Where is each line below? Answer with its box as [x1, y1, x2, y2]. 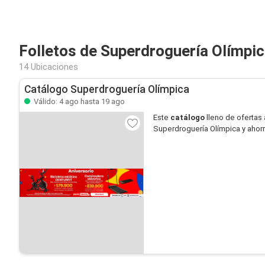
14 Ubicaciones [19, 62, 78, 72]
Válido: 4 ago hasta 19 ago [32, 97, 125, 106]
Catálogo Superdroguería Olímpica [24, 83, 189, 95]
